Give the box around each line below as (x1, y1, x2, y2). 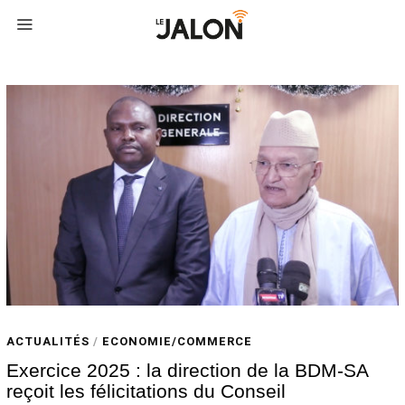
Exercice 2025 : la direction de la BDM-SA (5, 359, 368, 381)
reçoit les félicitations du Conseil (5, 380, 286, 401)
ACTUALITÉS (5, 333, 89, 351)
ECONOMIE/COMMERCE (101, 333, 252, 351)
